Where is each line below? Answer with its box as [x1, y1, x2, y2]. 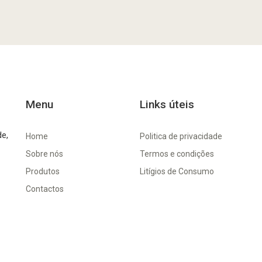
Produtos [26, 166, 60, 176]
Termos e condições [140, 149, 214, 158]
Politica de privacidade [140, 131, 222, 141]
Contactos [26, 184, 64, 194]
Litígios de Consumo [140, 166, 214, 176]
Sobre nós [26, 149, 63, 158]
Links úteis [140, 98, 194, 112]
